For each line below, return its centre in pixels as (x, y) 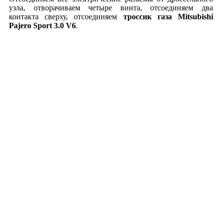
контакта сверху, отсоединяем (66, 17)
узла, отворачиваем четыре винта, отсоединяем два (111, 8)
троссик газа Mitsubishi (168, 17)
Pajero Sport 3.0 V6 (42, 26)
